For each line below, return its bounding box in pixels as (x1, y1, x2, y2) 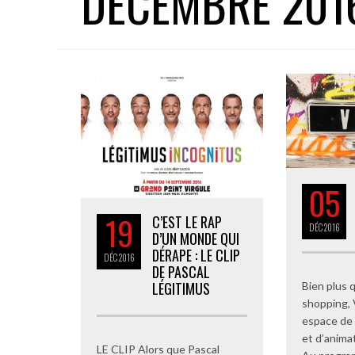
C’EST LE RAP (152, 212, 222, 233)
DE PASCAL (152, 261, 210, 283)
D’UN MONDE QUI (152, 228, 239, 250)
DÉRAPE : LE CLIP (152, 245, 240, 266)
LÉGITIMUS (152, 278, 210, 300)
